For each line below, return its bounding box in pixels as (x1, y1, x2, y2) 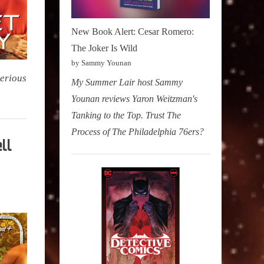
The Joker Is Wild (71, 42, 137, 53)
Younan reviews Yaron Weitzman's (71, 93, 197, 104)
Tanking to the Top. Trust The (71, 110, 181, 120)
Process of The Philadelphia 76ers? (71, 126, 204, 137)
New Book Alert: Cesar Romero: (71, 26, 194, 37)
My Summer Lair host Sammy (71, 77, 183, 87)
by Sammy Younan (71, 58, 131, 67)
